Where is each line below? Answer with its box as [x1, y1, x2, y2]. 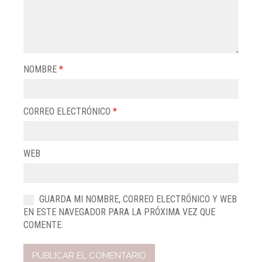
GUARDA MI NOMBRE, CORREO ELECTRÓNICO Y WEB [39, 194, 237, 205]
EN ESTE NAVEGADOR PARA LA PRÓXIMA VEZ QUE [23, 206, 215, 218]
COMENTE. [23, 219, 63, 231]
